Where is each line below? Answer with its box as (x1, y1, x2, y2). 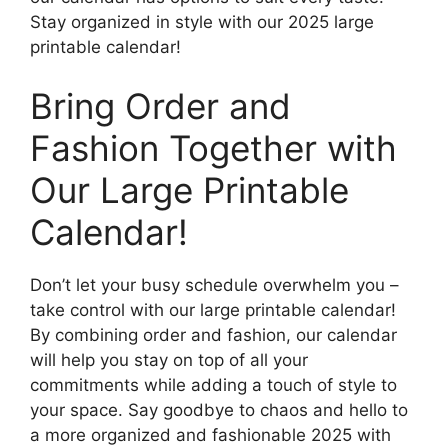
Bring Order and (30, 85, 291, 128)
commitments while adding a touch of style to (30, 375, 397, 396)
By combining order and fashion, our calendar (30, 325, 397, 346)
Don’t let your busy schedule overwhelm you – (30, 275, 399, 296)
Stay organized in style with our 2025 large (30, 11, 374, 32)
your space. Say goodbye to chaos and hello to (30, 400, 408, 421)
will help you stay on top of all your (30, 350, 308, 371)
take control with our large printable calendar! (30, 300, 396, 321)
